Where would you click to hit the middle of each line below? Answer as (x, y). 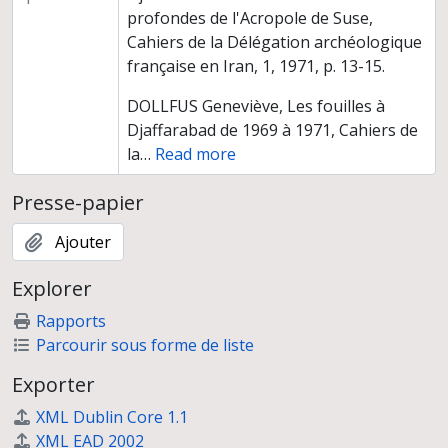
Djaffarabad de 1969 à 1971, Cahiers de (272, 130)
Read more (195, 154)
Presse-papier (78, 203)
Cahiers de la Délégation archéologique (274, 42)
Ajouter (83, 242)
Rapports (71, 321)
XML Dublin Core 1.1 (112, 417)
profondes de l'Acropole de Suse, (249, 18)
